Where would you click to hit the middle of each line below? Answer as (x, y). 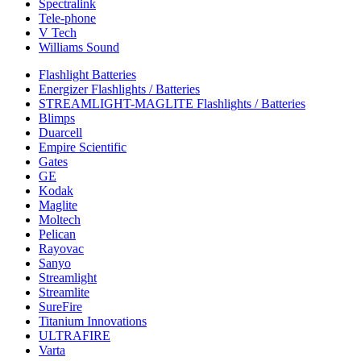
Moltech (60, 220)
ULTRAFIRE (75, 336)
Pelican (57, 234)
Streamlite (64, 292)
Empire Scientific (83, 147)
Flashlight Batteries (87, 75)
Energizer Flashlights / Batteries (119, 89)
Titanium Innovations (93, 321)
